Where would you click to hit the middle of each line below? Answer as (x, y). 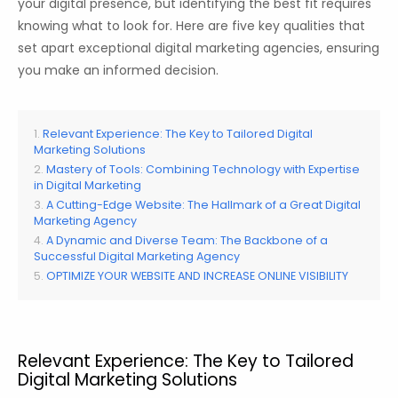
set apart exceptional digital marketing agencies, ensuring (199, 48)
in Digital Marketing (88, 186)
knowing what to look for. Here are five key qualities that (191, 26)
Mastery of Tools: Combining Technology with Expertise (203, 170)
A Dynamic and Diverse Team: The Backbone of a (187, 241)
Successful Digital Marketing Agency (137, 257)
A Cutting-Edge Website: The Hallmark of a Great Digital (203, 205)
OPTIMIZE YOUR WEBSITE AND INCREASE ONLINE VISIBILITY (197, 276)
